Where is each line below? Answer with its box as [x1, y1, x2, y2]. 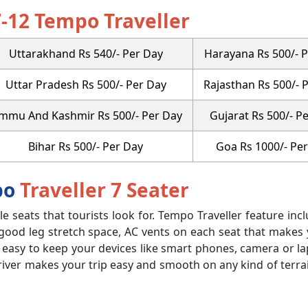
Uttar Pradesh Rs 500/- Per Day [5, 76, 166, 92]
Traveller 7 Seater [20, 176, 189, 203]
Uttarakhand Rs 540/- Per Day [8, 45, 163, 61]
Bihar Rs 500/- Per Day [28, 138, 143, 154]
